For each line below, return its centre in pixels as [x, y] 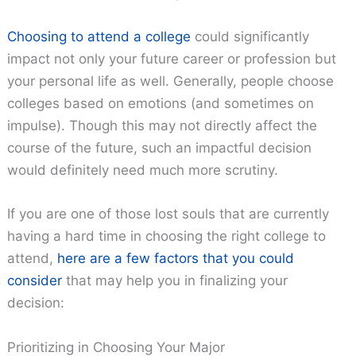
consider [35, 281]
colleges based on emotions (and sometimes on [161, 104]
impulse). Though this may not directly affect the [163, 126]
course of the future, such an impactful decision [160, 148]
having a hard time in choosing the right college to [167, 236]
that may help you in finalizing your [175, 281]
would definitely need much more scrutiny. [143, 170]
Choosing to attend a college [99, 37]
